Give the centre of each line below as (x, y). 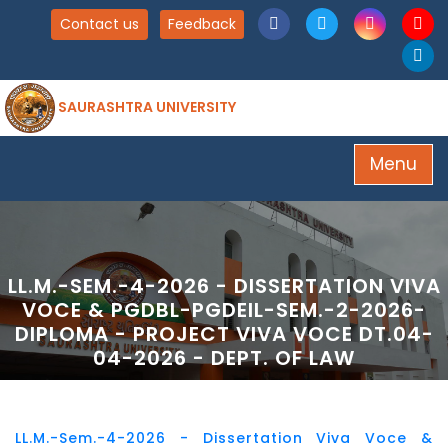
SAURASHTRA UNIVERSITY (145, 106)
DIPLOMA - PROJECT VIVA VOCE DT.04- (224, 333)
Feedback (202, 24)
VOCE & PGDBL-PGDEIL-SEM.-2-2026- (224, 309)
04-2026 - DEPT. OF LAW (224, 357)
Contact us (99, 24)
